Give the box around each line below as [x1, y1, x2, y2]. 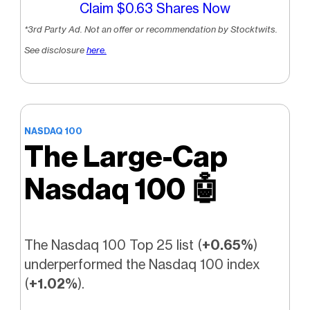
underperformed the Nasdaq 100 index [24, 255, 260, 273]
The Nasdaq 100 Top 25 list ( [24, 236, 202, 253]
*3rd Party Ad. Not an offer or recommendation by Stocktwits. [24, 24, 277, 35]
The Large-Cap [24, 138, 228, 174]
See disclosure [24, 44, 86, 56]
